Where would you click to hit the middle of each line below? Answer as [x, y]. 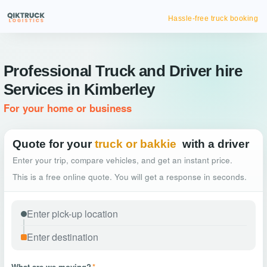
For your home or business [68, 108]
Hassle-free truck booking [213, 18]
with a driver [216, 144]
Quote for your [52, 144]
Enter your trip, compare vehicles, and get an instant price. [122, 160]
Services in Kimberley [79, 89]
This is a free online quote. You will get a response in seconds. [130, 177]
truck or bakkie [136, 144]
